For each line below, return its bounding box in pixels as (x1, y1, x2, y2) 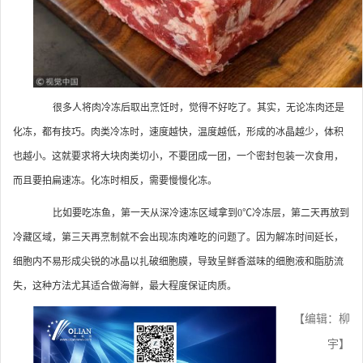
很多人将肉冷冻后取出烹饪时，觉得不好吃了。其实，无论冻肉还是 (33, 102, 344, 114)
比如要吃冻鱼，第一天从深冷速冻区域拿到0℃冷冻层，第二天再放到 (33, 207, 349, 220)
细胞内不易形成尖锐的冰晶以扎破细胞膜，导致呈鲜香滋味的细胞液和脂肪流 (13, 256, 344, 268)
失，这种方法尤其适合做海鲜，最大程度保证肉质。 (13, 280, 237, 293)
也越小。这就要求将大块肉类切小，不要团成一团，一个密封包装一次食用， (13, 151, 344, 163)
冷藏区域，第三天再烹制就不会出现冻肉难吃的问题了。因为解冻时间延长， (13, 232, 344, 244)
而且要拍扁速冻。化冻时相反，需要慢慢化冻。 (13, 175, 217, 187)
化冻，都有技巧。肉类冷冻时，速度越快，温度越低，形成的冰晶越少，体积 (13, 126, 344, 139)
